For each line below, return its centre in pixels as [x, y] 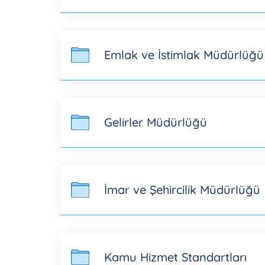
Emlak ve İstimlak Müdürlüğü [184, 55]
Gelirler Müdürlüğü [156, 122]
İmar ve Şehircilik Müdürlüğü [182, 190]
